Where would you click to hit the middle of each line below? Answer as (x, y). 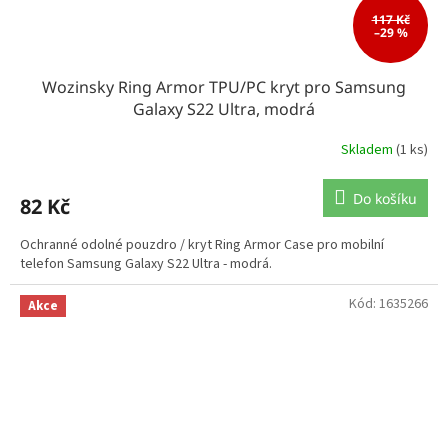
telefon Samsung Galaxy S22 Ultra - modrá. (146, 264)
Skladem (368, 149)
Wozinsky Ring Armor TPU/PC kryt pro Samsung (224, 87)
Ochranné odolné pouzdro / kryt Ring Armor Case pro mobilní (202, 245)
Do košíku (385, 199)
